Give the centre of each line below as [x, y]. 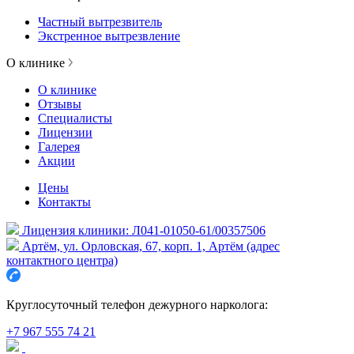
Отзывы [60, 104]
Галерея [59, 147]
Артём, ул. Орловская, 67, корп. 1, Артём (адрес [151, 246]
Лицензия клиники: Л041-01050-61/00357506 [144, 230]
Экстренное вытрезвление [109, 36]
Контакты [64, 202]
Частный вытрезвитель [100, 22]
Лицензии [65, 132]
